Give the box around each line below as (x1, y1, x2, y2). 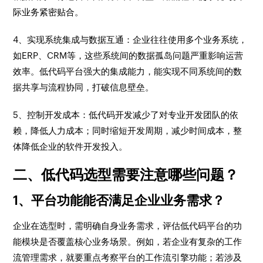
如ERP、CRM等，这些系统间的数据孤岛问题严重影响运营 (13, 50, 244, 60)
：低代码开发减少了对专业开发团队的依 (80, 110, 239, 120)
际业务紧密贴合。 (13, 7, 84, 17)
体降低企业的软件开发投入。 (13, 141, 128, 151)
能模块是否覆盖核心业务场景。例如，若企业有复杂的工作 (13, 237, 242, 247)
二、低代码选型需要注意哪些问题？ (13, 167, 239, 183)
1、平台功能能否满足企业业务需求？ (13, 193, 225, 208)
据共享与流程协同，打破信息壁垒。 (13, 82, 154, 92)
